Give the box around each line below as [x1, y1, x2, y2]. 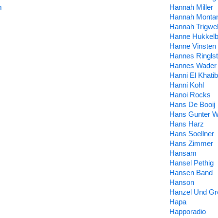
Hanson [169, 178, 194, 186]
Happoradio [169, 207, 206, 216]
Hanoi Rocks [169, 91, 211, 99]
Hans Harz [169, 120, 204, 128]
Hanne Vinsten [169, 42, 216, 50]
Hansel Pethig [169, 159, 214, 167]
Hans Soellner [169, 129, 214, 138]
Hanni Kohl [169, 81, 204, 89]
